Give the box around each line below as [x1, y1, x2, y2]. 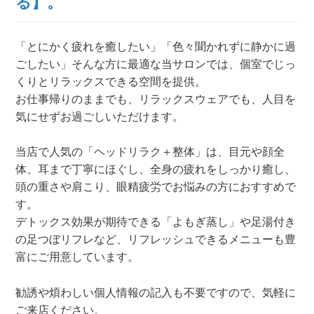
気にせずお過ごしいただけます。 [15, 110, 184, 123]
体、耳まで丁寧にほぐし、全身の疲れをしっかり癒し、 [15, 163, 296, 176]
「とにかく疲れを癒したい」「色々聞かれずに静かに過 [15, 40, 296, 53]
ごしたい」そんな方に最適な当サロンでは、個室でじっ [15, 57, 296, 70]
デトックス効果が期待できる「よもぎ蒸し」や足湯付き [15, 216, 296, 228]
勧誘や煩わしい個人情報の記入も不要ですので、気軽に [15, 286, 296, 299]
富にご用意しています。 [15, 251, 139, 264]
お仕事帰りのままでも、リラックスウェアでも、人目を [15, 93, 296, 105]
